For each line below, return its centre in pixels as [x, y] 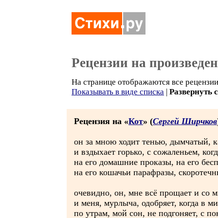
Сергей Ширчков [185, 121]
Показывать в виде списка [118, 92]
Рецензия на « [101, 121]
